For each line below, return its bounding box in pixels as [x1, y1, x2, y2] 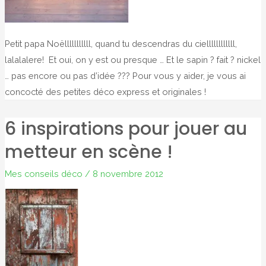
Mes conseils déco [4, 169, 83, 179]
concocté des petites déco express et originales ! [4, 87, 206, 97]
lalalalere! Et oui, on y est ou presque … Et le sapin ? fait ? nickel [4, 55, 261, 65]
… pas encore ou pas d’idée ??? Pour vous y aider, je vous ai [4, 71, 246, 81]
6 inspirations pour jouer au [4, 116, 247, 142]
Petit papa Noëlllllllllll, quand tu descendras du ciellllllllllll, [4, 39, 237, 49]
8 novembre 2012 [92, 169, 163, 179]
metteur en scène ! [4, 140, 173, 165]
